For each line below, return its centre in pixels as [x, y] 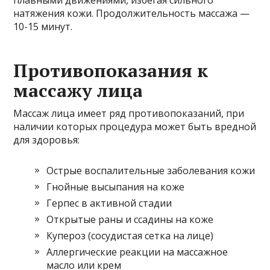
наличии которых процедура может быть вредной [135, 127]
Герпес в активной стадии [109, 203]
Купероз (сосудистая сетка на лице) [130, 236]
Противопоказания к [111, 71]
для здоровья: [47, 140]
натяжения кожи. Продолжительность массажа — [132, 14]
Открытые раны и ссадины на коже [130, 220]
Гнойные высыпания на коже [116, 187]
